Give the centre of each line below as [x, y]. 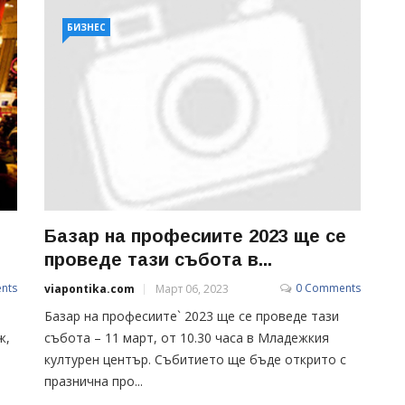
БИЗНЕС [86, 27]
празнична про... [94, 381]
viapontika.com [89, 288]
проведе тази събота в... [158, 259]
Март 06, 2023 [192, 288]
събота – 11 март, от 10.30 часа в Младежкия [187, 337]
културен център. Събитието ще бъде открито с [195, 359]
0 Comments [328, 287]
